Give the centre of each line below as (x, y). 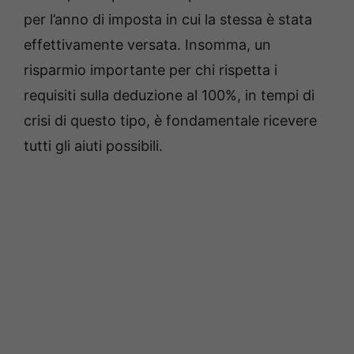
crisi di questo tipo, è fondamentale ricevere (170, 121)
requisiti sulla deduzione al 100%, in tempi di (169, 96)
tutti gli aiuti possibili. (93, 146)
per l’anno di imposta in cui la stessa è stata (168, 20)
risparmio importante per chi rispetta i (151, 70)
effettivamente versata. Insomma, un (147, 45)
